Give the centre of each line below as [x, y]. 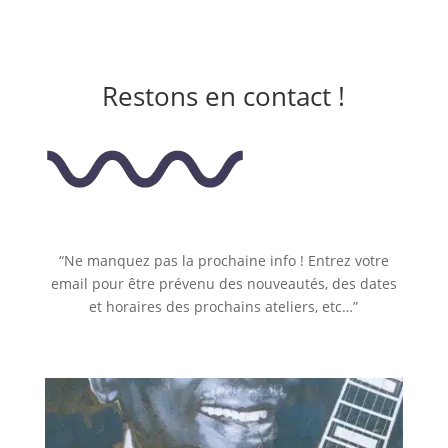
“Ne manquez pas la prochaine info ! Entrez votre [223, 261]
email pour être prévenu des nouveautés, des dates [223, 284]
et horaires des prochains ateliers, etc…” [224, 307]
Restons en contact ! [224, 96]
